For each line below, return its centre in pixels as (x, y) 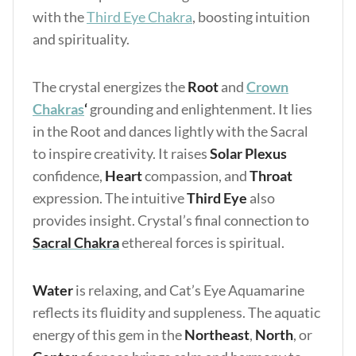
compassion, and (196, 176)
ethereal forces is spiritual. (203, 242)
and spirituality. (82, 39)
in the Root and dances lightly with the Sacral (170, 131)
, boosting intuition (251, 17)
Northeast (217, 335)
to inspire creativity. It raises (121, 153)
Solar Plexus (248, 153)
